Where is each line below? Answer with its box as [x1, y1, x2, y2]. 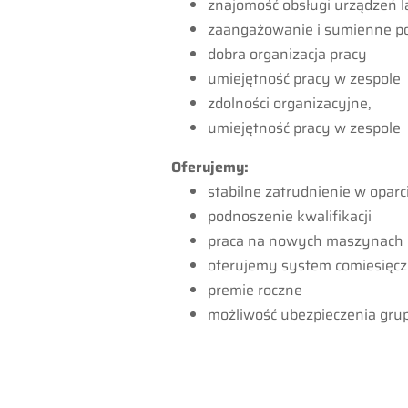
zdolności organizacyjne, [208, 91, 372, 115]
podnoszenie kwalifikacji [208, 204, 372, 228]
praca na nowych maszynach [208, 229, 404, 252]
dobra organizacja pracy [208, 42, 368, 66]
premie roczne [208, 278, 303, 301]
